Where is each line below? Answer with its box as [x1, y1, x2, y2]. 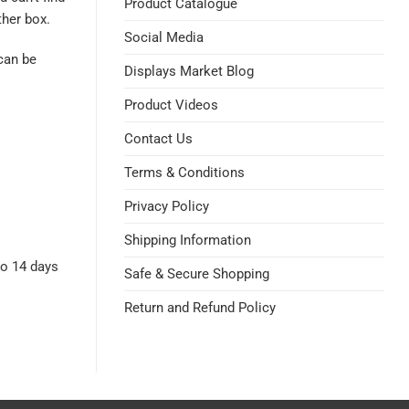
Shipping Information [124, 232, 251, 248]
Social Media [124, 29, 204, 46]
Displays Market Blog [124, 63, 254, 79]
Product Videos [124, 97, 218, 113]
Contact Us [124, 131, 193, 147]
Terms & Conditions [124, 164, 245, 181]
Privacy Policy [124, 198, 209, 215]
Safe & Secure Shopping [124, 266, 269, 282]
